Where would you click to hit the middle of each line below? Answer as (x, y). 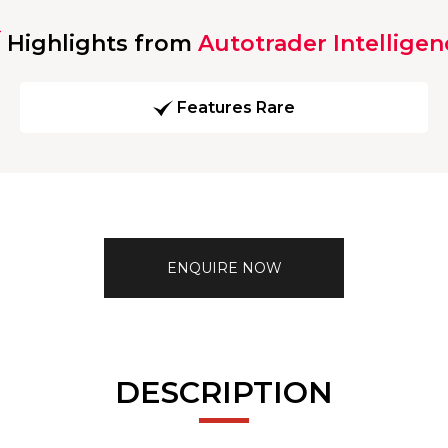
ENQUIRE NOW (224, 267)
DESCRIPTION (224, 392)
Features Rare (236, 108)
